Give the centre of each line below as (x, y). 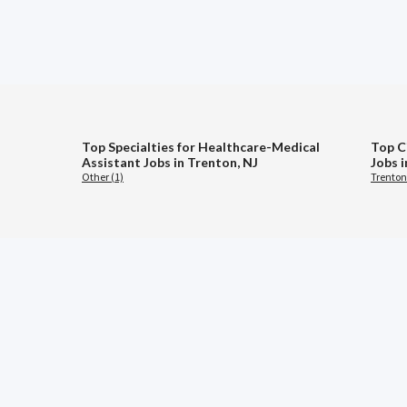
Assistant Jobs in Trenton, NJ (170, 163)
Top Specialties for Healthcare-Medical (201, 147)
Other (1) (103, 177)
